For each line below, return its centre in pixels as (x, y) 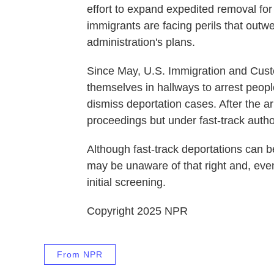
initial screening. (126, 182)
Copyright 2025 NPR (137, 211)
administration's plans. (141, 42)
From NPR (80, 254)
